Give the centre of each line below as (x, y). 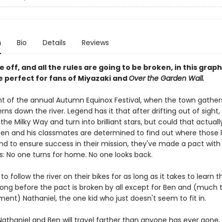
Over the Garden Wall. (166, 78)
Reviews (95, 43)
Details (54, 43)
